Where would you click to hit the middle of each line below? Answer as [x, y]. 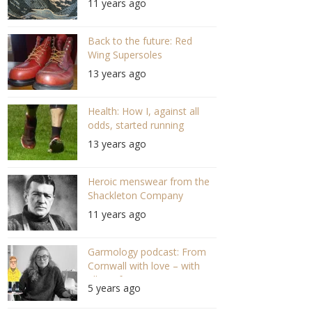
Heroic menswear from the [148, 182]
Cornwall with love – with [143, 266]
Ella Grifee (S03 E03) [133, 280]
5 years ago [114, 288]
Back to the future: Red [140, 41]
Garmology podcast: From [147, 252]
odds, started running [135, 125]
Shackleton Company [135, 196]
